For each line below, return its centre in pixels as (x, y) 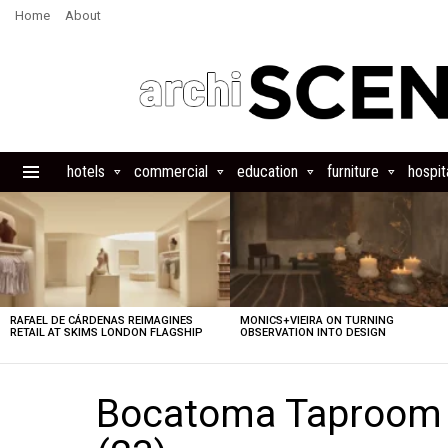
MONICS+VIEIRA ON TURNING (317, 320)
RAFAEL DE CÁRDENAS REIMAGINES (101, 320)
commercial (171, 171)
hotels (86, 171)
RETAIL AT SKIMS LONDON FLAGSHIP (106, 332)
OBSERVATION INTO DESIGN (313, 332)
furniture (353, 171)
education (267, 171)
